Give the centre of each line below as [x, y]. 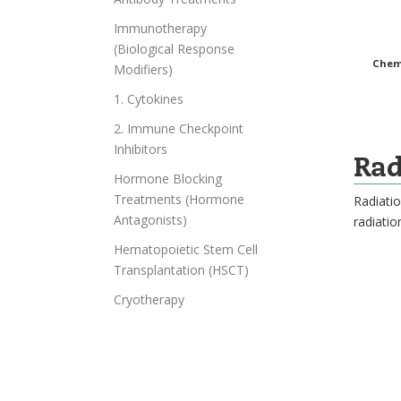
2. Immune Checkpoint [179, 129]
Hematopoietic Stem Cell [186, 250]
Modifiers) [143, 70]
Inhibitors [141, 149]
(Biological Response [174, 49]
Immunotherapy [160, 29]
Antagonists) [150, 220]
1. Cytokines [149, 99]
